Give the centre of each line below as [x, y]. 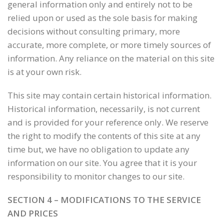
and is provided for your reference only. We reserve [108, 122]
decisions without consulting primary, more [94, 31]
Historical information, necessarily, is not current [104, 109]
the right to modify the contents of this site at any [104, 136]
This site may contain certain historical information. [109, 95]
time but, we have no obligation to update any [98, 149]
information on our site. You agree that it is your [102, 163]
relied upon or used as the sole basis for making [102, 18]
